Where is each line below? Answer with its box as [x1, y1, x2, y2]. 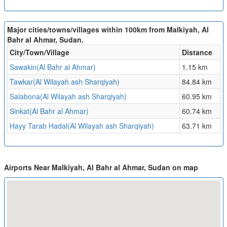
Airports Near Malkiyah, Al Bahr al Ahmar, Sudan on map [4, 162, 198, 173]
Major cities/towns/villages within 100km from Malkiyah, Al [7, 24, 209, 35]
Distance [181, 47, 212, 58]
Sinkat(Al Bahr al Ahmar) [9, 106, 89, 117]
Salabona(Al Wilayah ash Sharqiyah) [9, 91, 127, 102]
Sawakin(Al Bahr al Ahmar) [9, 62, 96, 72]
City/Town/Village [9, 47, 69, 58]
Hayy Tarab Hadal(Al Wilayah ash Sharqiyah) [9, 121, 154, 131]
